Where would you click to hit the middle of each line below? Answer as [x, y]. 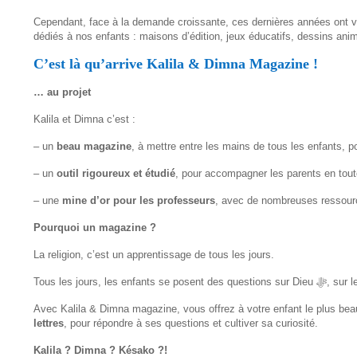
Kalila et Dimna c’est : [84, 119]
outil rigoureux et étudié [116, 173]
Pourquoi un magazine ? [95, 227]
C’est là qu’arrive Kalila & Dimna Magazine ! [176, 63]
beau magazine [94, 146]
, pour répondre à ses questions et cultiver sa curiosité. [191, 323]
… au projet [62, 92]
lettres [49, 323]
